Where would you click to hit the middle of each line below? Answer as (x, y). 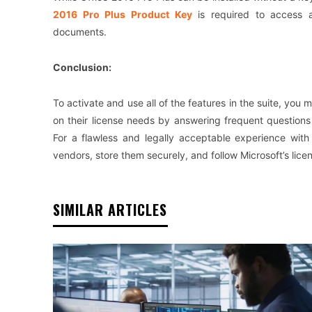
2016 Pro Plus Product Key (123, 15)
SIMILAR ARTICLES (110, 210)
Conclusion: (82, 68)
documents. (80, 32)
